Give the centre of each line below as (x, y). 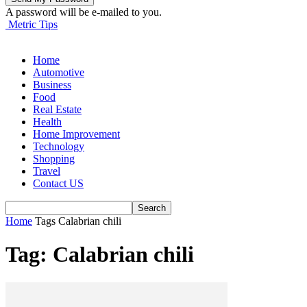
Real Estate (57, 109)
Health (47, 122)
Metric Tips (33, 24)
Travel (47, 171)
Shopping (54, 159)
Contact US (58, 183)
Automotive (59, 72)
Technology (59, 146)
